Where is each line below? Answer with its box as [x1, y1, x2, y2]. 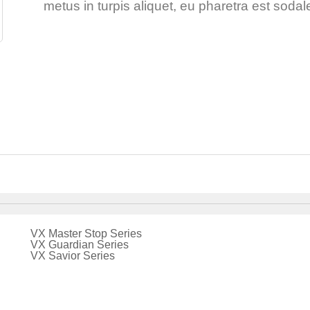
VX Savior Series [30, 250, 115, 262]
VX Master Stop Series [30, 228, 142, 239]
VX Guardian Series [30, 239, 129, 250]
